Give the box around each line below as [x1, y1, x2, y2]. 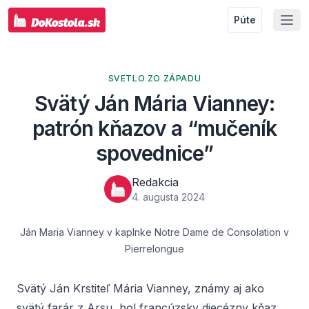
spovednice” [96, 141, 213, 166]
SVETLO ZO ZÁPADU [108, 73, 201, 83]
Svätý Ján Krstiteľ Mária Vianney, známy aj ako [17, 281, 264, 295]
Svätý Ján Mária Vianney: [34, 91, 275, 116]
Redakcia [132, 175, 179, 189]
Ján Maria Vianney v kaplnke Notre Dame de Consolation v [20, 226, 289, 238]
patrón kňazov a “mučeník [32, 116, 277, 141]
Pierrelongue [125, 243, 184, 255]
